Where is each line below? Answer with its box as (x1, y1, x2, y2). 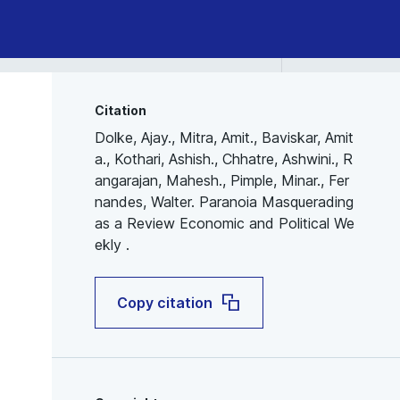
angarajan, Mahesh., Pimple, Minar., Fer (95, 171, 350, 189)
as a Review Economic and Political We (95, 214, 355, 232)
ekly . (95, 236, 130, 254)
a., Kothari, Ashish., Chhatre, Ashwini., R (95, 150, 354, 168)
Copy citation (117, 294, 213, 312)
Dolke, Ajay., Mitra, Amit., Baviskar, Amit (95, 129, 354, 146)
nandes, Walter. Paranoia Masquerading (95, 193, 354, 211)
